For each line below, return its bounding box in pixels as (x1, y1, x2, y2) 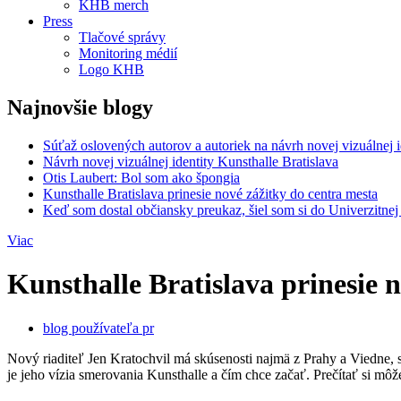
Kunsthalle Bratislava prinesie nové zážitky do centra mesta (43, 185, 378, 201)
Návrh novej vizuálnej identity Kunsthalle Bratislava (43, 153, 338, 169)
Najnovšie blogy (7, 95, 153, 119)
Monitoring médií (79, 46, 177, 61)
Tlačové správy (79, 30, 166, 45)
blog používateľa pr (43, 320, 154, 336)
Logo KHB (79, 62, 144, 77)
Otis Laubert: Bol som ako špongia (43, 169, 240, 185)
